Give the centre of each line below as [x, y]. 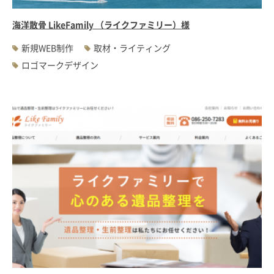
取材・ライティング [132, 48]
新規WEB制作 [47, 48]
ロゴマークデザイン [60, 65]
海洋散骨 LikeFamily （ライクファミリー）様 [101, 25]
